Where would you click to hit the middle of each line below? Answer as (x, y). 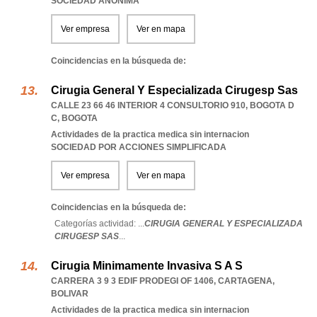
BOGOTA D (272, 105)
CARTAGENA (245, 281)
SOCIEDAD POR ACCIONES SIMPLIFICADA (139, 147)
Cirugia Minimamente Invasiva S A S (147, 266)
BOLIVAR (70, 294)
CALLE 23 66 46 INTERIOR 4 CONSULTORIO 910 (148, 105)
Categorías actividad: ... (99, 224)
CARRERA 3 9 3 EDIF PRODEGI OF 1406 (132, 281)
